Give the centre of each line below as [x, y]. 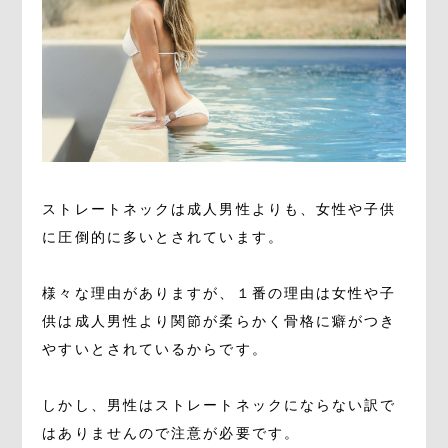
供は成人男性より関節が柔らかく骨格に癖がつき [219, 322]
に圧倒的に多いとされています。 [163, 238]
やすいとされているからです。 [155, 350]
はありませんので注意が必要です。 [171, 434]
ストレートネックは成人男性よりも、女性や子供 [219, 210]
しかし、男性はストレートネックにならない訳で [219, 406]
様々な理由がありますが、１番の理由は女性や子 [219, 294]
